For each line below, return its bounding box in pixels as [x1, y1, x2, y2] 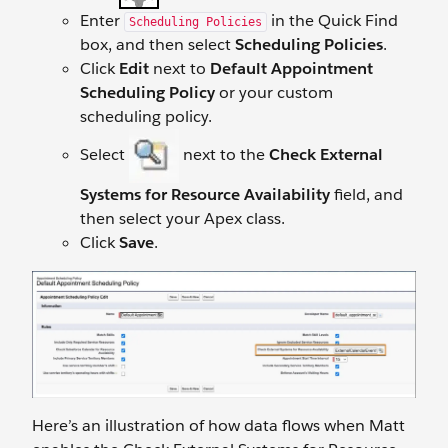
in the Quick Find [267, 10, 398, 32]
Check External [269, 144, 383, 166]
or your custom [215, 82, 333, 104]
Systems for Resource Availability [80, 184, 330, 206]
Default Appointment [210, 58, 373, 80]
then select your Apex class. [80, 208, 285, 230]
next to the [179, 144, 269, 166]
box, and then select [80, 34, 235, 56]
